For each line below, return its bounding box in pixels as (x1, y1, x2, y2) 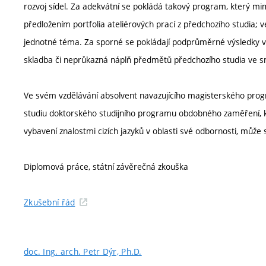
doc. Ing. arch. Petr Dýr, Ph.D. (24, 246, 142, 258)
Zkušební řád (24, 197, 75, 208)
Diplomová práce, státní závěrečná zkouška (24, 161, 188, 173)
